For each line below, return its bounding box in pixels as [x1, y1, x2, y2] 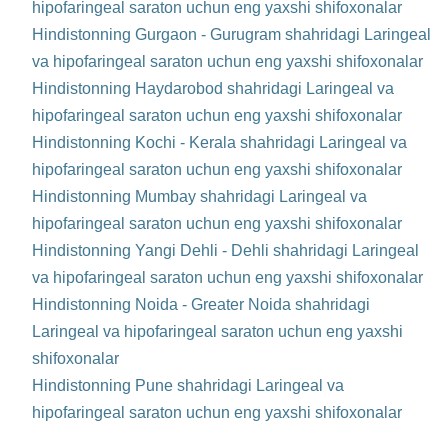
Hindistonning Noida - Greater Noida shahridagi [32, 296, 370, 314]
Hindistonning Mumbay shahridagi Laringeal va [32, 188, 367, 206]
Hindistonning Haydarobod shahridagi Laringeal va [32, 80, 394, 98]
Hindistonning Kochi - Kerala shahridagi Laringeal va [32, 134, 407, 152]
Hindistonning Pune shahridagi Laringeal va [32, 377, 344, 395]
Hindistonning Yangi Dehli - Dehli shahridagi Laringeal [32, 242, 419, 260]
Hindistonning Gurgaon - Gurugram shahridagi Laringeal [32, 26, 431, 44]
